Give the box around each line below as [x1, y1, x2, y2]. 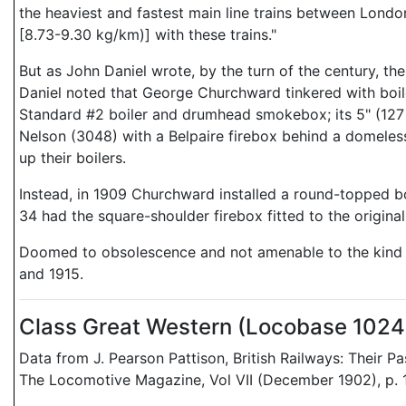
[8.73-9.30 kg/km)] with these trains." [19, 25, 276, 43]
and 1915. [19, 265, 83, 283]
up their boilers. [19, 149, 126, 167]
